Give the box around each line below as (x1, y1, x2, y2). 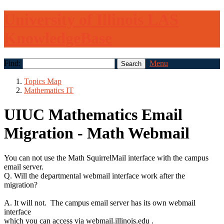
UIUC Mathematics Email (4, 105, 182, 124)
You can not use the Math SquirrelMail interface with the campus (4, 153, 208, 162)
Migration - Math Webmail (4, 124, 189, 142)
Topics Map (24, 76, 61, 85)
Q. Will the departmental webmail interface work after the (4, 171, 185, 180)
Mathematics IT (24, 85, 73, 94)
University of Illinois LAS (4, 10, 178, 29)
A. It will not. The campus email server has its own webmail (4, 198, 195, 207)
